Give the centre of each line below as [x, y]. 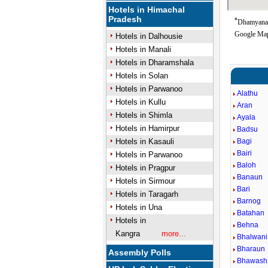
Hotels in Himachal [147, 10]
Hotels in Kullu [140, 102]
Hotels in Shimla [144, 115]
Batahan [251, 213]
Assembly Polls [140, 252]
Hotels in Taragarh [147, 194]
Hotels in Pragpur [145, 168]
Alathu [248, 93]
